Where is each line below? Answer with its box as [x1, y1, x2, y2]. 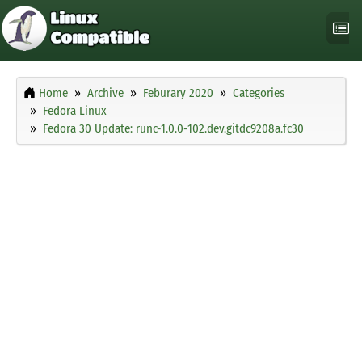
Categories [233, 86, 284, 101]
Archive [87, 86, 124, 101]
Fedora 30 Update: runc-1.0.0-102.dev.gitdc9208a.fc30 [43, 121, 304, 137]
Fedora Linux [43, 103, 107, 119]
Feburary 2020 [143, 86, 213, 101]
